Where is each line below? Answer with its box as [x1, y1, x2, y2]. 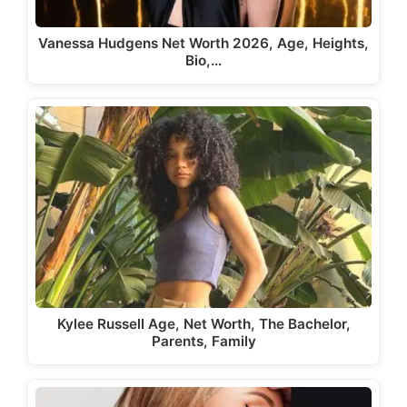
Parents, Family [151, 333, 256, 351]
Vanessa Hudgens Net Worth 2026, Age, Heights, [38, 34, 369, 52]
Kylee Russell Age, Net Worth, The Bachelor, [56, 315, 351, 333]
